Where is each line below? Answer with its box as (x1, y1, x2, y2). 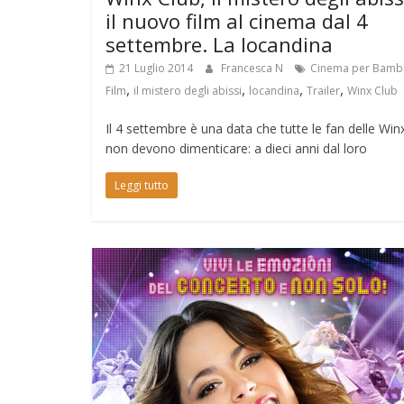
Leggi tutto (115, 177, 169, 193)
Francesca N (221, 60, 286, 76)
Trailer (307, 82, 340, 98)
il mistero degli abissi (133, 82, 242, 98)
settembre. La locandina (106, 30, 333, 58)
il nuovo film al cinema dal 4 (106, 6, 368, 34)
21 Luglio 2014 (119, 60, 193, 76)
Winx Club (347, 82, 398, 98)
